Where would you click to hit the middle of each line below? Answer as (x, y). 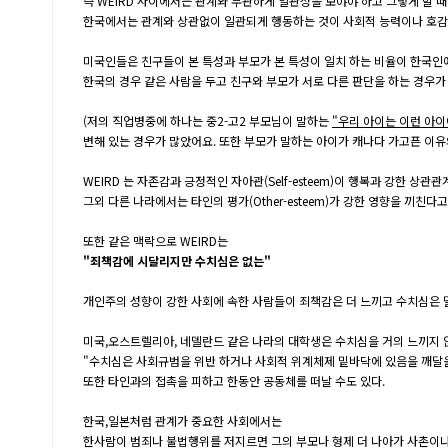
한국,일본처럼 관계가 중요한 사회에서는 (182, 420)
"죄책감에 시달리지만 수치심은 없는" (177, 260)
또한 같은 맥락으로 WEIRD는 (155, 240)
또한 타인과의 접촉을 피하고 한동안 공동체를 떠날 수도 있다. (234, 380)
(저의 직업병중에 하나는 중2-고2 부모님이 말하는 (207, 120)
